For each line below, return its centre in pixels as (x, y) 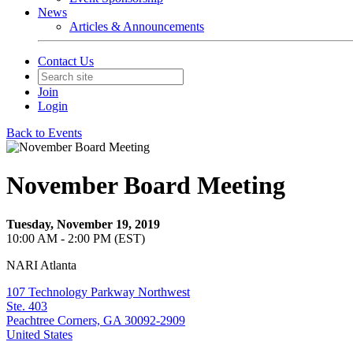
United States (39, 334)
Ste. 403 (27, 306)
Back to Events (44, 133)
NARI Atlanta (41, 265)
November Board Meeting (146, 186)
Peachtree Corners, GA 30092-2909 (96, 320)
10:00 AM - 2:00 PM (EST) (76, 238)
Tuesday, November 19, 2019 (83, 224)
